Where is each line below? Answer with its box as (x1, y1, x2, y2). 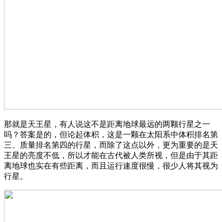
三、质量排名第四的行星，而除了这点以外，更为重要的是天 (4, 140, 218, 149)
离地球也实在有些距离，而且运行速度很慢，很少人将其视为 (4, 161, 218, 170)
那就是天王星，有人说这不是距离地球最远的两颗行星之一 (4, 119, 210, 128)
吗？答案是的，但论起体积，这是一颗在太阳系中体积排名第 (4, 130, 218, 139)
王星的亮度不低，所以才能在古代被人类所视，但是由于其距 (4, 151, 218, 160)
